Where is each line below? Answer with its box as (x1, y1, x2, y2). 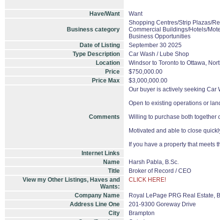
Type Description (73, 51, 120, 57)
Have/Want (89, 10, 120, 17)
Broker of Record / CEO (129, 167, 191, 174)
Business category (67, 26, 120, 33)
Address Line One (70, 201, 120, 208)
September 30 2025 (129, 42, 182, 49)
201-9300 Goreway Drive (129, 201, 196, 208)
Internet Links (82, 150, 120, 157)
